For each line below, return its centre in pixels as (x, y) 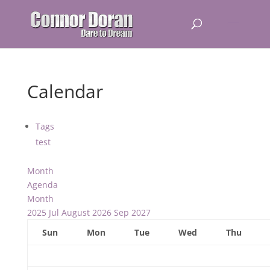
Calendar (65, 91)
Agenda (42, 185)
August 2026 (86, 212)
